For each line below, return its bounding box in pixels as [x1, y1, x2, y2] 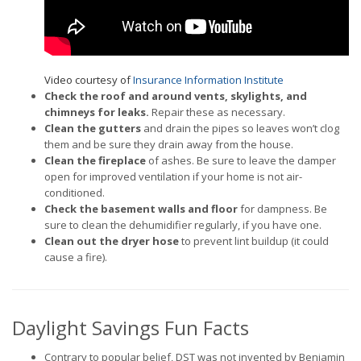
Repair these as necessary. [149, 104, 285, 119]
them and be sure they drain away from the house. [44, 136, 293, 151]
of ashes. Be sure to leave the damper [146, 152, 336, 168]
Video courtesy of [44, 72, 133, 87]
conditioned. [44, 185, 105, 200]
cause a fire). [44, 249, 107, 264]
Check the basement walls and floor [44, 201, 238, 216]
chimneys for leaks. [44, 104, 149, 119]
